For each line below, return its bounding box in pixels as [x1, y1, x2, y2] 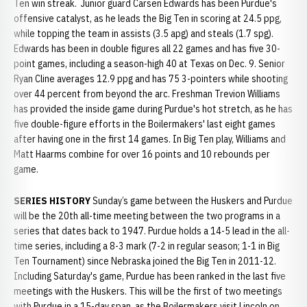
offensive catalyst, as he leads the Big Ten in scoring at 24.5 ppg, [14, 12, 282, 25]
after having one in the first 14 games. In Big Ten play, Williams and [14, 133, 286, 145]
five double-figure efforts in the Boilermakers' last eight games [14, 118, 275, 130]
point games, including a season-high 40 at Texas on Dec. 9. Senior [14, 58, 285, 70]
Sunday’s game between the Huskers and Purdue [90, 195, 293, 207]
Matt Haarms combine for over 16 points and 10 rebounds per [14, 148, 270, 160]
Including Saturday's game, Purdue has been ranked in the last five [14, 270, 286, 282]
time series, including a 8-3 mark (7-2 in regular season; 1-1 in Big [14, 240, 280, 252]
